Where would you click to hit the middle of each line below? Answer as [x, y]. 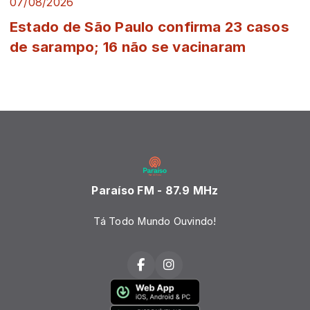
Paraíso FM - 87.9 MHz [155, 190]
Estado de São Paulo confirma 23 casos [149, 26]
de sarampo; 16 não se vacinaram [128, 46]
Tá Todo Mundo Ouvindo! [155, 221]
